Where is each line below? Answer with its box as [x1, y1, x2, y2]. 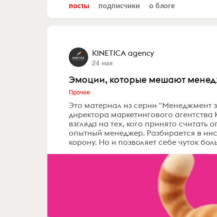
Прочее [69, 86, 90, 96]
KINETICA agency [92, 47, 154, 58]
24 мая [92, 57, 113, 67]
